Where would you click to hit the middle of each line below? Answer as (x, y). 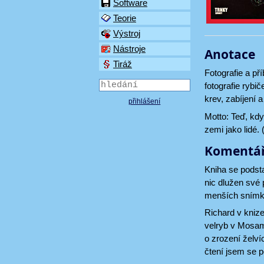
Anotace (230, 54)
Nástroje (129, 49)
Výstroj (127, 34)
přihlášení (145, 102)
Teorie (125, 18)
